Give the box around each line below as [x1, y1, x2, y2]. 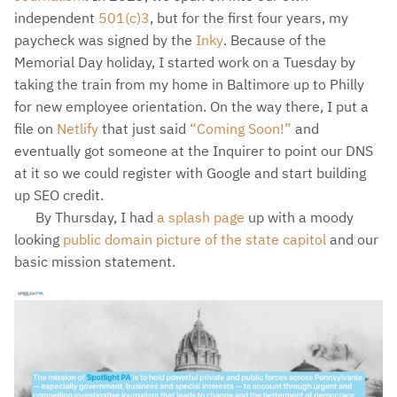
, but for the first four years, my [150, 9, 348, 27]
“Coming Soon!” [190, 120, 292, 137]
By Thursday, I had [35, 208, 157, 226]
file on [14, 120, 57, 137]
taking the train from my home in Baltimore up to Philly [14, 75, 364, 93]
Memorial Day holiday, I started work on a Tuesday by [14, 53, 355, 71]
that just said [98, 120, 190, 137]
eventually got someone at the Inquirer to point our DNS [14, 142, 373, 160]
